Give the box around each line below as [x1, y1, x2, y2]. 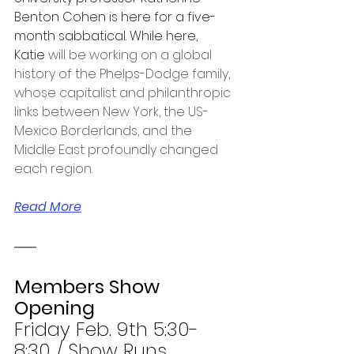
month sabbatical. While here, [14, 26, 201, 45]
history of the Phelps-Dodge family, [14, 64, 233, 83]
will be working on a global [48, 45, 215, 64]
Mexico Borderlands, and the [14, 121, 195, 140]
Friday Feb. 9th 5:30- [14, 315, 198, 342]
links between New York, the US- [14, 102, 209, 121]
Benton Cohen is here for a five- [14, 7, 216, 26]
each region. [14, 159, 96, 178]
